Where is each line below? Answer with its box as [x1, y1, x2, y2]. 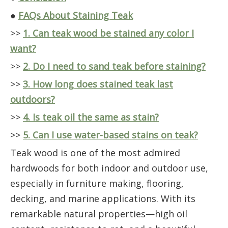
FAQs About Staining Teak [18, 9, 133, 21]
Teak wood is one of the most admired [10, 147, 180, 159]
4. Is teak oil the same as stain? [23, 111, 159, 123]
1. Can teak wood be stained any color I [23, 27, 194, 39]
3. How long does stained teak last [23, 78, 173, 90]
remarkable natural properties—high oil [10, 208, 187, 220]
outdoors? [10, 93, 55, 105]
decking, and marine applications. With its [10, 192, 195, 205]
